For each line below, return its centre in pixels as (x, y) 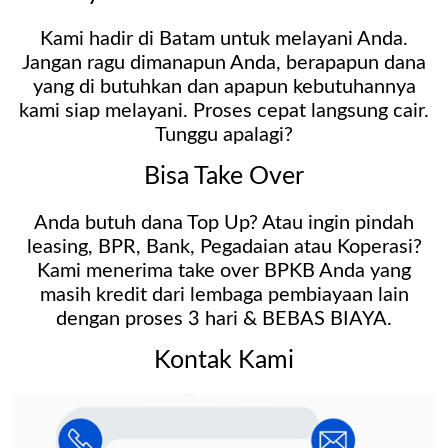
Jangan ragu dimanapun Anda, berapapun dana (224, 62)
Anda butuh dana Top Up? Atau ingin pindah (224, 222)
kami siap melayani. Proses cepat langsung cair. (224, 110)
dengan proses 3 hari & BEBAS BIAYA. (224, 318)
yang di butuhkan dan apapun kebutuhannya (224, 86)
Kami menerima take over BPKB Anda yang (224, 270)
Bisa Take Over (224, 176)
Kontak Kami (224, 360)
